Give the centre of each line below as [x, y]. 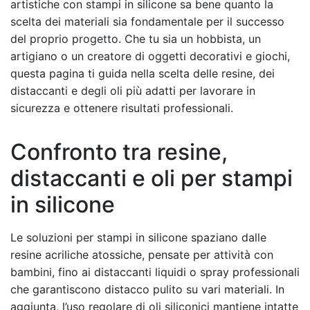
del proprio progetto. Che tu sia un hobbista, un [136, 38]
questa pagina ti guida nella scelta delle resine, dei [143, 73]
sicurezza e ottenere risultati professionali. [122, 108]
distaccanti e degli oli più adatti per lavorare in [133, 90]
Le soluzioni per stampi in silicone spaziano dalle [138, 237]
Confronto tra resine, [119, 152]
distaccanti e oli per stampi [152, 178]
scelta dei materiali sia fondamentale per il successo [147, 21]
